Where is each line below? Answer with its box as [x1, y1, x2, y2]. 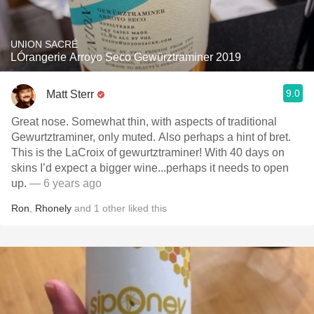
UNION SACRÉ [11, 39, 78, 50]
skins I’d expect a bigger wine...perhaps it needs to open [11, 162, 289, 174]
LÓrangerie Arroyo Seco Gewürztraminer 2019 [11, 51, 241, 63]
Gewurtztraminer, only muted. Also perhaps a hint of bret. [11, 131, 291, 143]
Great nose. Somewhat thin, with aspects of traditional [11, 116, 277, 128]
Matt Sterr [46, 88, 94, 100]
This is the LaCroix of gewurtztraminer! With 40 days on [11, 146, 285, 158]
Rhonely [35, 203, 71, 214]
